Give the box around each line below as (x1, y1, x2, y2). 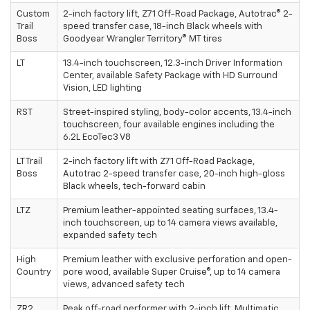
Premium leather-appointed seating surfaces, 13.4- (63, 206, 278, 216)
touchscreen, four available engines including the (63, 120, 275, 130)
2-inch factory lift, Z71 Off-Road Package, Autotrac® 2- (63, 10, 293, 19)
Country (17, 268, 51, 277)
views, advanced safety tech (63, 280, 185, 290)
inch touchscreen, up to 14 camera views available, (63, 219, 277, 228)
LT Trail (17, 157, 42, 167)
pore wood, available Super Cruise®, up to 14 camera (63, 268, 280, 277)
